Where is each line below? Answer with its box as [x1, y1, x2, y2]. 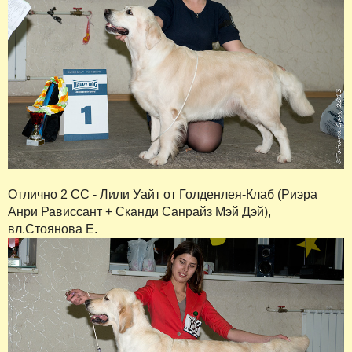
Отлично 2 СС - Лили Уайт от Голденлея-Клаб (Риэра [8, 187, 317, 201]
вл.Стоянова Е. [8, 222, 97, 236]
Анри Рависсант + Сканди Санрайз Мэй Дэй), [8, 204, 271, 218]
